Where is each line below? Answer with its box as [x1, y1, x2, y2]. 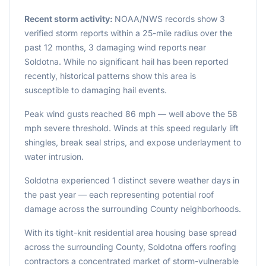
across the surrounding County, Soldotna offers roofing [24, 242, 236, 252]
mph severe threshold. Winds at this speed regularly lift [24, 123, 239, 133]
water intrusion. [24, 151, 84, 161]
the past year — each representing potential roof [24, 189, 214, 199]
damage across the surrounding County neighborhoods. [24, 204, 241, 214]
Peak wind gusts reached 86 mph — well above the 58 [24, 109, 237, 119]
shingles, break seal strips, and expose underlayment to [24, 137, 241, 147]
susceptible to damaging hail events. [24, 85, 167, 95]
